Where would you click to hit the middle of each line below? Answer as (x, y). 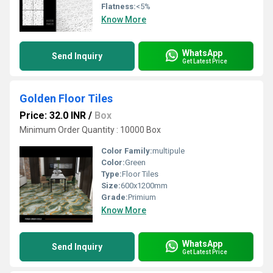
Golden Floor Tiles (66, 98)
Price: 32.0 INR (53, 115)
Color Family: (127, 151)
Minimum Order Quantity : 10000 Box (90, 130)
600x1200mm (144, 186)
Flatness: (119, 6)
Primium (142, 197)
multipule (168, 151)
